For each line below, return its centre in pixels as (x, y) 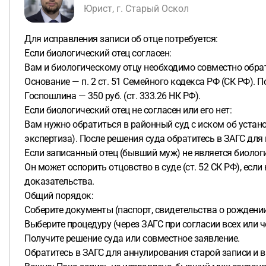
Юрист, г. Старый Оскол (136, 8)
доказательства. (59, 181)
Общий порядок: (59, 196)
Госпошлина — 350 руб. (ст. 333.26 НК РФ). (113, 96)
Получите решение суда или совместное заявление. (132, 238)
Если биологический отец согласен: (98, 53)
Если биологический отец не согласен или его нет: (128, 110)
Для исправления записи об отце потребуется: (121, 39)
